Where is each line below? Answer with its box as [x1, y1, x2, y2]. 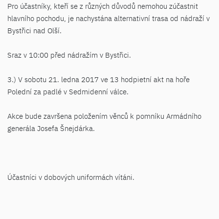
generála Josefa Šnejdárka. [7, 124, 95, 133]
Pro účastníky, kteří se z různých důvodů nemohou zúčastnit [7, 1, 198, 11]
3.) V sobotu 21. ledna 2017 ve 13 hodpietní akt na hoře [7, 75, 190, 84]
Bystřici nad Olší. [7, 26, 62, 35]
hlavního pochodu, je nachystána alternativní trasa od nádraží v [7, 14, 210, 23]
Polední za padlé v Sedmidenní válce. [7, 87, 129, 96]
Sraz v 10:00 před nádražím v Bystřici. [7, 50, 131, 60]
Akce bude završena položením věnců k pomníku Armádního [7, 111, 201, 121]
